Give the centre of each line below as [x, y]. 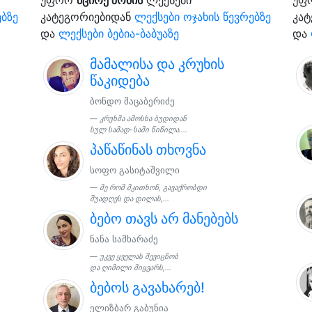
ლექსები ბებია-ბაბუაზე [118, 33]
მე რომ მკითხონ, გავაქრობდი [154, 187]
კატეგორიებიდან [87, 16]
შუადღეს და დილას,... [130, 198]
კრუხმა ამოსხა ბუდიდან [143, 118]
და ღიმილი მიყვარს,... [131, 267]
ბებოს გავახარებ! [148, 287]
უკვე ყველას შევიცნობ [139, 256]
